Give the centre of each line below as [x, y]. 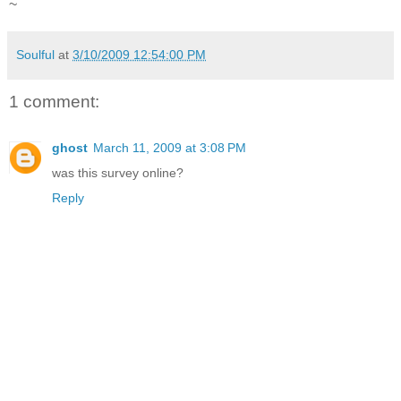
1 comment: [54, 101]
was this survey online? [118, 173]
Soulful [35, 54]
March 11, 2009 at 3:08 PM [170, 148]
